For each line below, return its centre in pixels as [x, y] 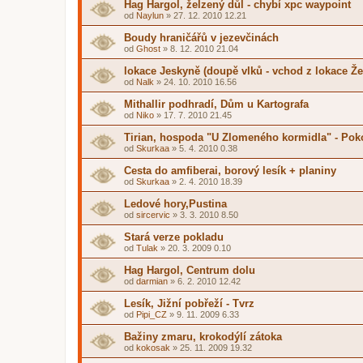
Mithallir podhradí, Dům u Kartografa [216, 104]
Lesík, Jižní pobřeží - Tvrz [189, 303]
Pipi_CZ [152, 314]
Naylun [150, 15]
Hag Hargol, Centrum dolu [190, 270]
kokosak [153, 348]
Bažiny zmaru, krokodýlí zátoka [203, 337]
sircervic [153, 215]
